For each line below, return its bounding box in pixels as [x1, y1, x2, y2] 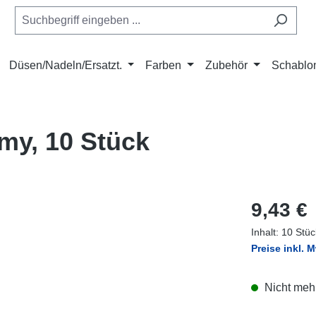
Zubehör [205, 59, 248, 71]
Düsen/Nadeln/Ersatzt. [8, 59, 122, 71]
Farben [145, 59, 182, 71]
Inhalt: [251, 226, 281, 238]
